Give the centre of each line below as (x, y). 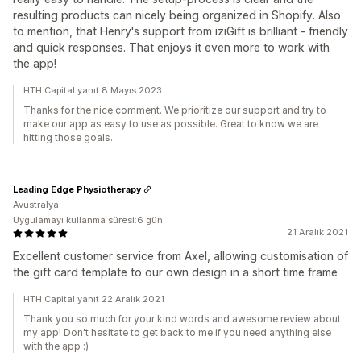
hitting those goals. (68, 137)
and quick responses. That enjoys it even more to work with (171, 47)
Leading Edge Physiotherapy (77, 189)
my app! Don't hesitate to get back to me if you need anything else (177, 332)
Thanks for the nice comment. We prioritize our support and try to (175, 110)
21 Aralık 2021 (317, 232)
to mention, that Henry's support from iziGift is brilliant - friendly (180, 31)
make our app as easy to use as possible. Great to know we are (171, 124)
